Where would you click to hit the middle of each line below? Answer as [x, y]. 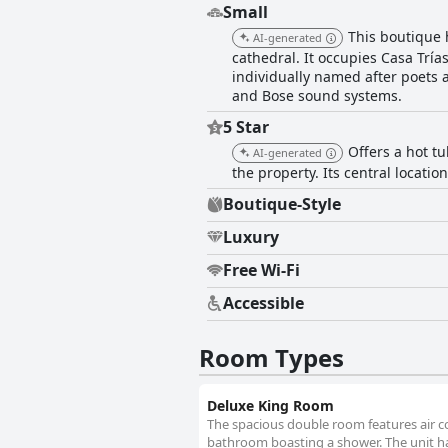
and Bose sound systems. [317, 96]
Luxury [251, 237]
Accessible [263, 303]
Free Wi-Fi [261, 270]
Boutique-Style [282, 204]
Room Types [271, 358]
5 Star [246, 127]
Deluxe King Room [270, 406]
